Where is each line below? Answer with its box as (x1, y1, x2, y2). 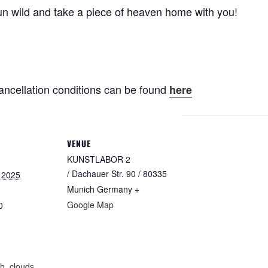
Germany (97, 182, 132, 195)
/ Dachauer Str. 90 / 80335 (67, 167, 167, 179)
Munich (67, 182, 95, 195)
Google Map (67, 198, 114, 211)
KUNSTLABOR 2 (67, 153, 130, 165)
